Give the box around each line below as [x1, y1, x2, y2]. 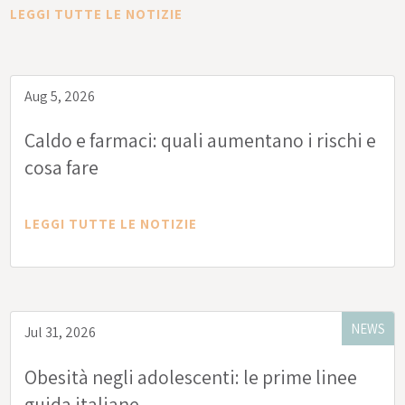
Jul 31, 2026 [24, 323, 97, 343]
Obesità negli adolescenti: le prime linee [24, 364, 358, 391]
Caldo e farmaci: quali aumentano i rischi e [24, 127, 377, 154]
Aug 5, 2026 [24, 87, 96, 107]
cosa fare [24, 155, 99, 181]
